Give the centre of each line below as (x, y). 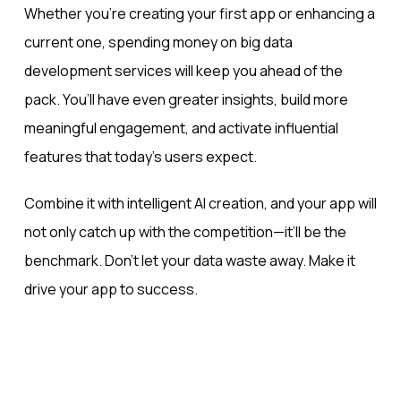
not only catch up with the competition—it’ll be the (185, 232)
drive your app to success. (111, 290)
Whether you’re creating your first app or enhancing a (199, 14)
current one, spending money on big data (158, 43)
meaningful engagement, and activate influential (181, 128)
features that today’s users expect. (140, 157)
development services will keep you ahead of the (183, 71)
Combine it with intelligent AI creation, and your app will (200, 204)
